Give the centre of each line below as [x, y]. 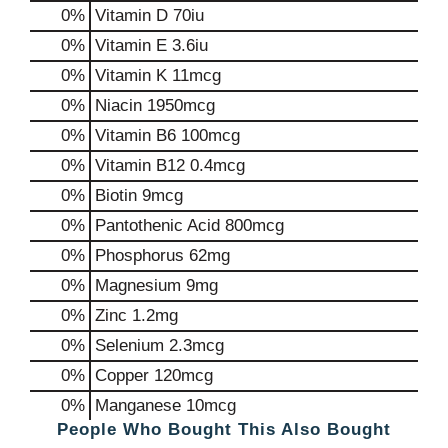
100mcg [208, 135]
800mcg [252, 225]
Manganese [138, 405]
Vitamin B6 [135, 135]
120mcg [181, 375]
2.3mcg [194, 345]
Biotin [116, 195]
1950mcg [178, 105]
